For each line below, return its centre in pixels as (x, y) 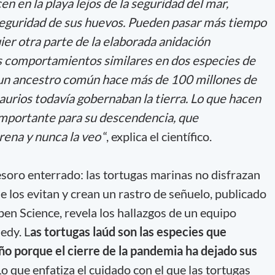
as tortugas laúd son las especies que (128, 231)
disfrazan (235, 174)
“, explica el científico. (156, 136)
